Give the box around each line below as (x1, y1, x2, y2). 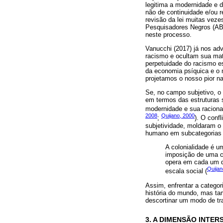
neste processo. (145, 30, 192, 38)
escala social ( (165, 167, 207, 175)
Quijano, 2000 (161, 112, 195, 119)
